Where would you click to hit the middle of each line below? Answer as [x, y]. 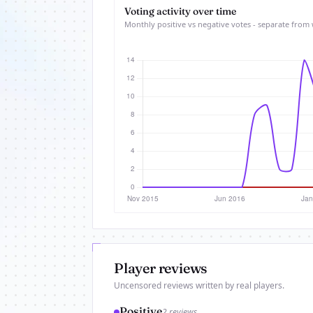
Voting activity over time [180, 11]
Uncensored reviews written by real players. [199, 285]
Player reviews [161, 268]
